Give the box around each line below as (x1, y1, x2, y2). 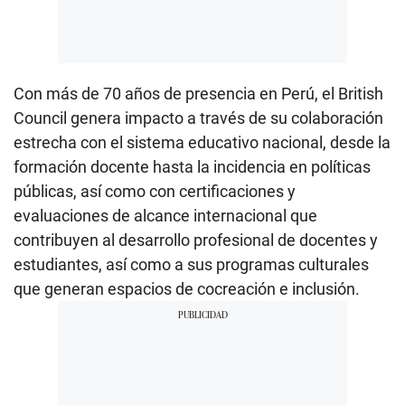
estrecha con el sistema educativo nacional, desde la (14, 132, 391, 152)
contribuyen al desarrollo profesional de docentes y (14, 230, 378, 250)
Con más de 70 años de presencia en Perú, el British (14, 83, 383, 103)
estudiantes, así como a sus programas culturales (14, 254, 369, 274)
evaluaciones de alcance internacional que (14, 205, 317, 225)
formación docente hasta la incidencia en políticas (14, 156, 371, 176)
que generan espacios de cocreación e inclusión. (14, 278, 360, 298)
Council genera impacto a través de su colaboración (14, 108, 383, 127)
